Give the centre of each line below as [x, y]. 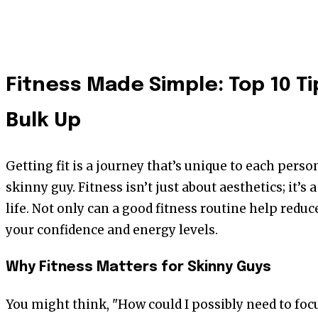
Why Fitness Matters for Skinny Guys [138, 268]
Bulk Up [43, 121]
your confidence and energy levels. [112, 230]
